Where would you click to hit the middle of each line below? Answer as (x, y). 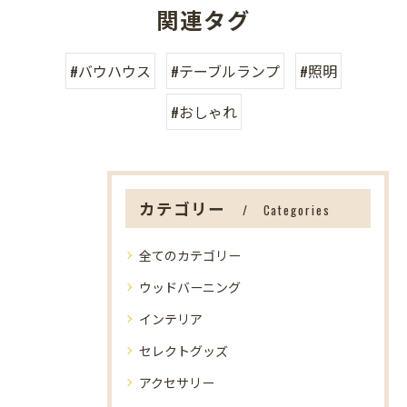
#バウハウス (110, 71)
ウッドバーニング (190, 287)
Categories (297, 210)
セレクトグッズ (184, 350)
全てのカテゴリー (190, 255)
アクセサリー (177, 382)
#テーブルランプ (225, 71)
